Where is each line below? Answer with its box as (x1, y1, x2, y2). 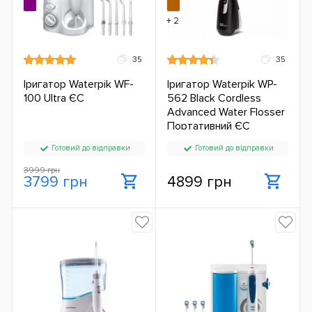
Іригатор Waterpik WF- (24, 77, 134, 91)
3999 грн (24, 164, 60, 175)
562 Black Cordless (167, 91, 261, 105)
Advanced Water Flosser (167, 104, 285, 119)
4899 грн (167, 173, 232, 192)
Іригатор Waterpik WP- (167, 77, 277, 91)
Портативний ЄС (167, 118, 250, 133)
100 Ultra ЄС (24, 91, 84, 105)
